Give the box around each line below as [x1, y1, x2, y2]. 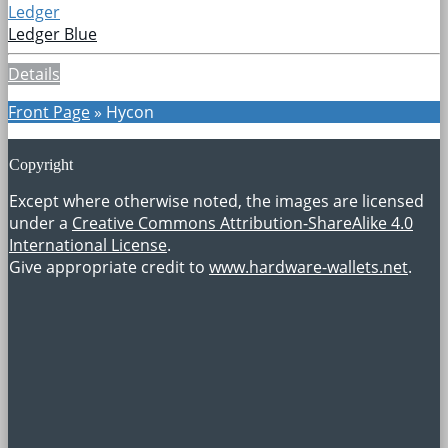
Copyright [9, 155, 73, 173]
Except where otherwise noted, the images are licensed [9, 189, 424, 212]
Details [8, 62, 60, 85]
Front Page [8, 100, 90, 123]
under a [9, 211, 72, 234]
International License [9, 233, 167, 256]
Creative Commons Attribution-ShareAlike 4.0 [72, 211, 413, 234]
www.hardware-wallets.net [209, 255, 408, 278]
